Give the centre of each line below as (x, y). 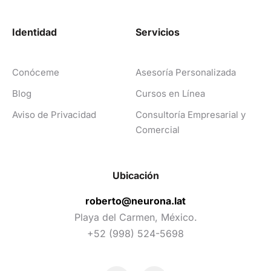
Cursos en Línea (170, 93)
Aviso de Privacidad (54, 115)
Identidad (34, 32)
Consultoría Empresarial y (191, 115)
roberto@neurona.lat (135, 201)
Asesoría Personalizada (186, 72)
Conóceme (36, 72)
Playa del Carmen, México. (135, 217)
